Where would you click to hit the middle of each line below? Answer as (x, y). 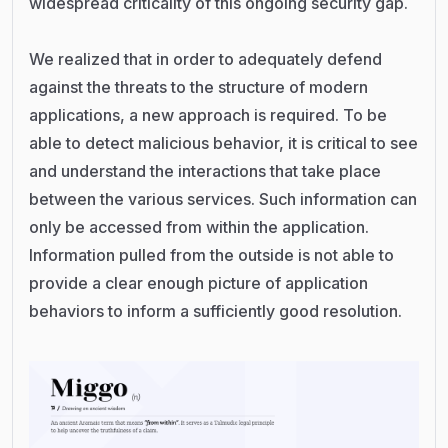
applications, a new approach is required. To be (208, 114)
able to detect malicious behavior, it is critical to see (223, 142)
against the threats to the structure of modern (198, 86)
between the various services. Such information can (223, 198)
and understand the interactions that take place (205, 170)
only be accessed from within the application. (199, 226)
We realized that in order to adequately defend (205, 58)
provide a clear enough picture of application (198, 282)
